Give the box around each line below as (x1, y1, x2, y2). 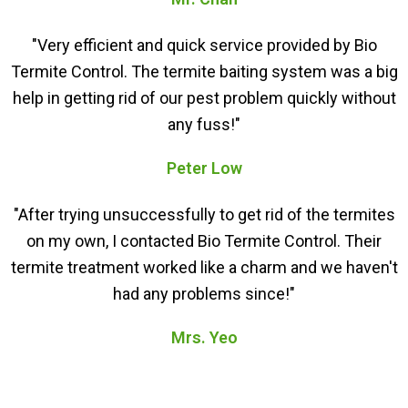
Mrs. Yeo (170, 328, 238, 348)
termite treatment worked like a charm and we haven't (10, 258, 398, 278)
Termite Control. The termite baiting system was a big (10, 62, 398, 82)
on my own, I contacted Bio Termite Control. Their (26, 231, 382, 251)
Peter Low (166, 158, 242, 178)
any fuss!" (168, 115, 240, 135)
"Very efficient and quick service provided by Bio (31, 36, 377, 56)
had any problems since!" (113, 284, 295, 304)
